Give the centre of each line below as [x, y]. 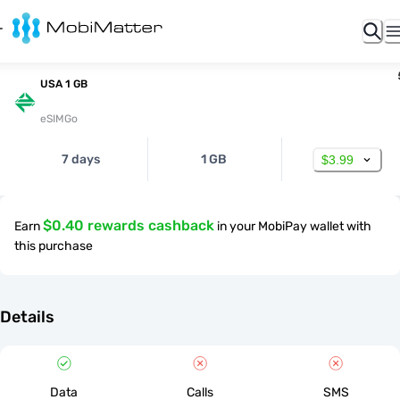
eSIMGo [59, 119]
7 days [81, 159]
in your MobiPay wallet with [294, 226]
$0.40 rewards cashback [129, 225]
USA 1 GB [64, 84]
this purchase [54, 246]
